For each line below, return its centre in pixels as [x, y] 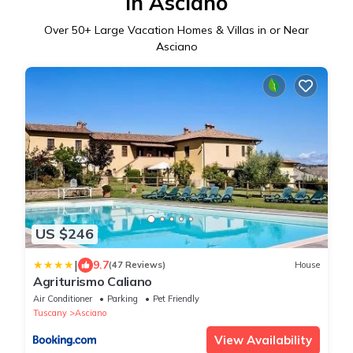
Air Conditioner [63, 298]
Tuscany [50, 312]
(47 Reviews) [137, 265]
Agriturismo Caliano [93, 281]
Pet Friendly [176, 298]
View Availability [263, 340]
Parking [123, 298]
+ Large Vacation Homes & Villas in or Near [197, 30]
